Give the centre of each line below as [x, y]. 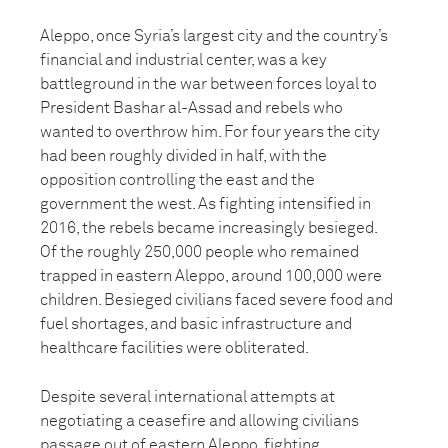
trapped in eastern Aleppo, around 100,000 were [211, 276]
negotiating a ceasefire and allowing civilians [199, 421]
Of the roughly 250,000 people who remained [199, 252]
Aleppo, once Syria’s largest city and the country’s [214, 36]
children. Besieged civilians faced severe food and [216, 300]
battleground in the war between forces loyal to [208, 84]
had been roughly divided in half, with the [183, 156]
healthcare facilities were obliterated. [174, 348]
